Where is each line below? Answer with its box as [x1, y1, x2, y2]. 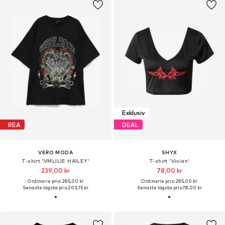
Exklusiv [122, 108, 145, 117]
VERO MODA [38, 149, 73, 156]
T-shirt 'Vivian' [149, 158, 190, 164]
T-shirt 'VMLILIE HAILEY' [22, 158, 90, 164]
